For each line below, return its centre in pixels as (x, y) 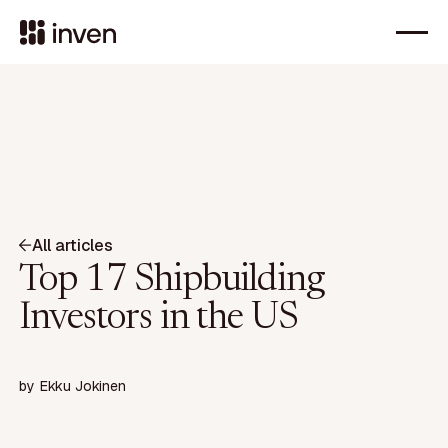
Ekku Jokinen (83, 386)
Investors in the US (158, 318)
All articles (72, 245)
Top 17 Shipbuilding (171, 280)
